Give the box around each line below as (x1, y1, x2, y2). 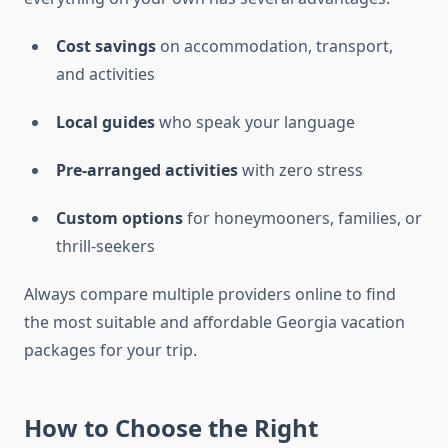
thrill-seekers (56, 235, 155, 258)
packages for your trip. (24, 339, 197, 362)
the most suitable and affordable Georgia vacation (24, 311, 405, 334)
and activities (56, 63, 155, 86)
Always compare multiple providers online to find (24, 283, 396, 306)
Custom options (56, 207, 183, 230)
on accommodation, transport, (156, 35, 393, 58)
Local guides (56, 111, 155, 134)
